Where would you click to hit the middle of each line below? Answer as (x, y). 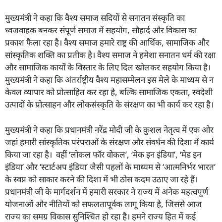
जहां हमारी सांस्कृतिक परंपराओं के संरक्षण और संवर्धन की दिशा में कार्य (110, 142)
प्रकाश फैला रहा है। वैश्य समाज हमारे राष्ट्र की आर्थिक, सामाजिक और (107, 43)
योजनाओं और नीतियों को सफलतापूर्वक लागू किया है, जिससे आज (103, 204)
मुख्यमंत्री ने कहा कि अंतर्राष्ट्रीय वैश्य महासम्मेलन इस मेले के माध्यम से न (109, 80)
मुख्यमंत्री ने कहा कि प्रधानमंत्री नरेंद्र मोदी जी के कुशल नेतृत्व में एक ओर (109, 129)
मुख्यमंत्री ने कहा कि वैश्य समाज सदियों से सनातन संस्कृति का (95, 18)
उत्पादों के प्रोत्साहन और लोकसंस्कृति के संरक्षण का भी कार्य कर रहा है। (109, 105)
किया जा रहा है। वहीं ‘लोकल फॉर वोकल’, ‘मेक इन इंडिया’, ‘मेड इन (103, 154)
